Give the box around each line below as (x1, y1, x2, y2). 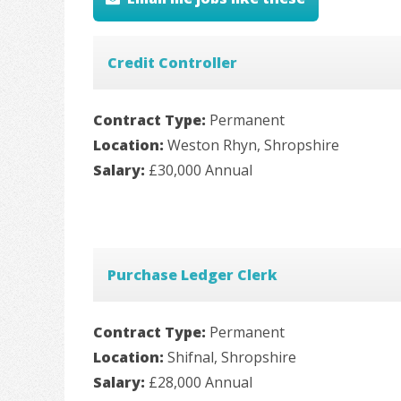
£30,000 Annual (149, 160, 252, 181)
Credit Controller (107, 53, 237, 73)
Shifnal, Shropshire (167, 347, 296, 368)
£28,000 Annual (149, 372, 252, 393)
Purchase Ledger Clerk (107, 265, 277, 286)
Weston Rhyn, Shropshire (167, 135, 339, 156)
